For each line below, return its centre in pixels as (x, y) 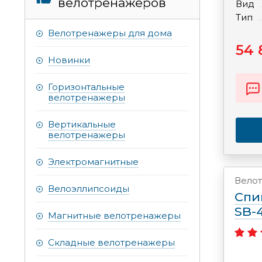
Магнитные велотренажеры (114, 216)
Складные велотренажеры (111, 243)
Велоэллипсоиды (89, 189)
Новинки (69, 60)
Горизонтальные (86, 87)
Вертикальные (82, 125)
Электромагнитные (93, 162)
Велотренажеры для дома (110, 33)
